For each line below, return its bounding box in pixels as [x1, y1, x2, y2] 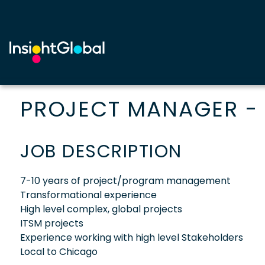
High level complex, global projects [20, 202, 182, 216]
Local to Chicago [20, 244, 98, 258]
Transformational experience [20, 188, 157, 202]
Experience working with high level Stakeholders [20, 230, 243, 244]
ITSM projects [20, 216, 83, 230]
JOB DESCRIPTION [20, 138, 182, 164]
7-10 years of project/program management [20, 173, 231, 188]
